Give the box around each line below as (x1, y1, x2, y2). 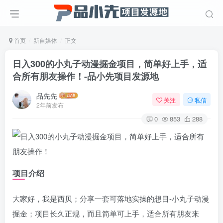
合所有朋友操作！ (12, 70, 84, 83)
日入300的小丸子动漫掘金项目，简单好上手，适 (12, 57, 207, 70)
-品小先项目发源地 (84, 70, 159, 83)
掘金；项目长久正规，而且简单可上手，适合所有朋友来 (12, 208, 199, 219)
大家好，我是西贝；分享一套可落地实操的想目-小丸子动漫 (12, 193, 209, 204)
